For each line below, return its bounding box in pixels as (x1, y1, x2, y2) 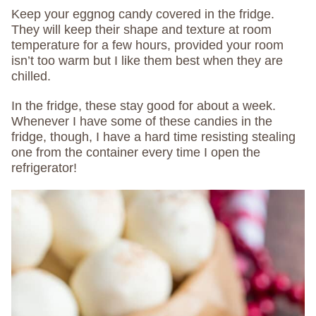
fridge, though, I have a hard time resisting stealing (11, 130, 296, 145)
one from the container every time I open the (11, 145, 260, 160)
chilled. (11, 69, 51, 84)
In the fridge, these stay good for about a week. (11, 99, 276, 114)
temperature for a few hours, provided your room (11, 38, 284, 53)
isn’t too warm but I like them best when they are (11, 54, 283, 68)
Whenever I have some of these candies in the (11, 114, 272, 129)
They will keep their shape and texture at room (11, 23, 272, 37)
